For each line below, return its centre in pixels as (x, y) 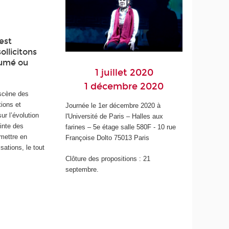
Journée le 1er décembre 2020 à (113, 106)
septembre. (82, 169)
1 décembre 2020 (124, 87)
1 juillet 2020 (124, 73)
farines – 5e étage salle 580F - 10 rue (121, 127)
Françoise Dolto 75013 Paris (108, 138)
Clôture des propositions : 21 (108, 158)
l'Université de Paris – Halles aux (114, 117)
